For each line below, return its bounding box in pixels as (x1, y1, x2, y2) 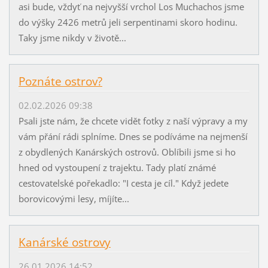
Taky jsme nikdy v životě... (18, 32, 126, 44)
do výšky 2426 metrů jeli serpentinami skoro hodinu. (18, 16, 237, 29)
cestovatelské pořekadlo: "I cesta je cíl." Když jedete (18, 177, 229, 190)
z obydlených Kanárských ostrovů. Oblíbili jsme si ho (18, 146, 236, 159)
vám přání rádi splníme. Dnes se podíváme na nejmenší (18, 130, 248, 143)
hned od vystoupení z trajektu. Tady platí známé (18, 162, 216, 174)
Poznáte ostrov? (18, 73, 102, 89)
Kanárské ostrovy (18, 234, 111, 251)
